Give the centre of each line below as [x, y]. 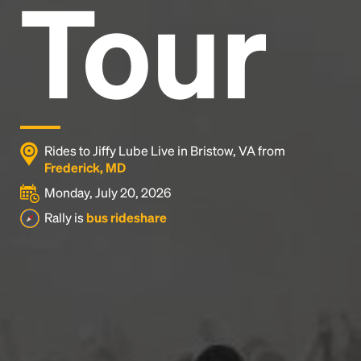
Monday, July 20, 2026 [108, 192]
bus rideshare [127, 217]
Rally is [65, 217]
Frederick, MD [85, 167]
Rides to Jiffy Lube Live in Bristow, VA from [165, 150]
